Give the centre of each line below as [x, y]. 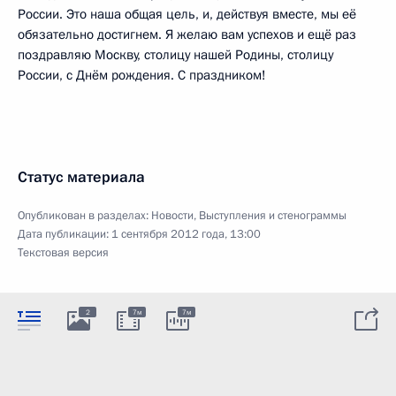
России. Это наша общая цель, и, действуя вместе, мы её [187, 14]
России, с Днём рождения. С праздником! [142, 75]
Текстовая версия [63, 252]
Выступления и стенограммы [273, 215]
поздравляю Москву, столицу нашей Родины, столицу [175, 54]
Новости [172, 215]
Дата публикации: [65, 234]
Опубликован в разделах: [84, 215]
